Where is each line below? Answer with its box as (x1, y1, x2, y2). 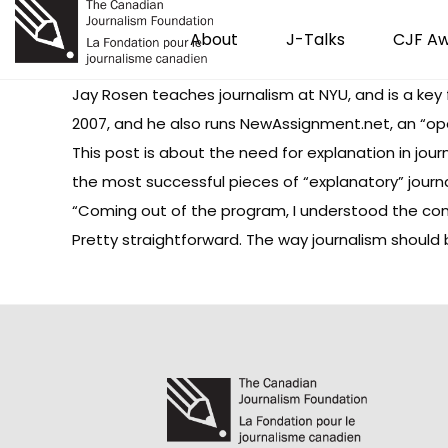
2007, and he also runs (72, 113, 240, 134)
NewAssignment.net (240, 113, 390, 134)
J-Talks (286, 28, 345, 51)
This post (72, 142, 140, 163)
